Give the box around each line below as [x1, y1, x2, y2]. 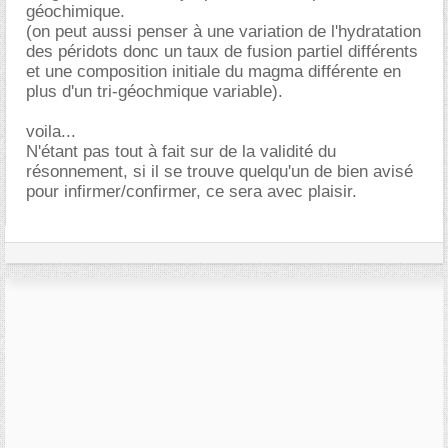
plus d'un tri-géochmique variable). [26, 82, 283, 101]
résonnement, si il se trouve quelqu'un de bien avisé [26, 162, 413, 181]
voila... [26, 122, 76, 141]
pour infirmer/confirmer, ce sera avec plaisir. [26, 182, 357, 201]
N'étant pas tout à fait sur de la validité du [26, 142, 336, 161]
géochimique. [26, 2, 125, 21]
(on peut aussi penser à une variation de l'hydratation [26, 22, 421, 41]
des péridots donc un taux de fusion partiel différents [26, 42, 418, 61]
